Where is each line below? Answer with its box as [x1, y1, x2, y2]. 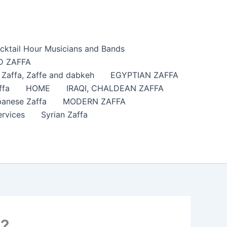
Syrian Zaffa [41, 109, 88, 120]
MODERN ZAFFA [62, 96, 126, 107]
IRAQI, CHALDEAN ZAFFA [66, 83, 164, 94]
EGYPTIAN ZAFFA [110, 70, 178, 81]
